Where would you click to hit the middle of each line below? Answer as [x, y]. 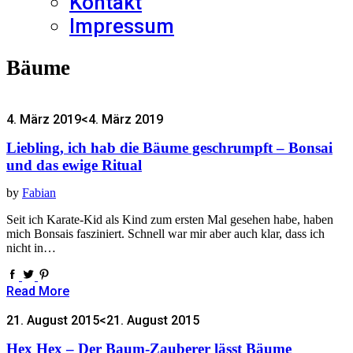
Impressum [122, 26]
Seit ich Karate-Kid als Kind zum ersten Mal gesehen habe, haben [170, 220]
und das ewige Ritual [74, 165]
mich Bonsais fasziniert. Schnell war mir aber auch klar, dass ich [165, 234]
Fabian [39, 193]
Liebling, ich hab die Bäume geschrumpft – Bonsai [169, 147]
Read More [38, 292]
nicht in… [31, 248]
